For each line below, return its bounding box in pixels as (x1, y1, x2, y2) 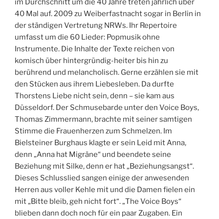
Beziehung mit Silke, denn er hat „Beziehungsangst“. (15, 161, 194, 171)
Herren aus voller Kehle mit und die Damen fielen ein (15, 185, 195, 194)
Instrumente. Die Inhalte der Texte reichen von (15, 44, 175, 53)
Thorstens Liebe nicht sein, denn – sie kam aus (15, 91, 175, 100)
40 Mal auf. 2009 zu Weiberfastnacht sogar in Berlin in (15, 9, 201, 18)
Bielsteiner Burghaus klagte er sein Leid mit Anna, (15, 138, 186, 147)
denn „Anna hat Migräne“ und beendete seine (15, 150, 171, 159)
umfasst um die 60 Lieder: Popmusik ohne (15, 32, 160, 42)
